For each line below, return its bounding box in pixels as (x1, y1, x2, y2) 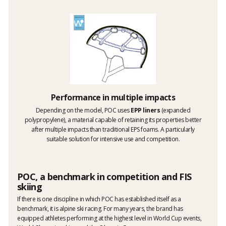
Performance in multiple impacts (50, 91, 176, 103)
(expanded (160, 105, 191, 115)
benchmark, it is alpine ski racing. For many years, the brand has (17, 204, 183, 213)
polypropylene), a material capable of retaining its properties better (24, 115, 202, 124)
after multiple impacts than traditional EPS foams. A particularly (31, 125, 195, 134)
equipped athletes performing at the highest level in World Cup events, (17, 213, 201, 222)
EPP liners (131, 105, 160, 115)
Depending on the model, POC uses (35, 105, 131, 115)
